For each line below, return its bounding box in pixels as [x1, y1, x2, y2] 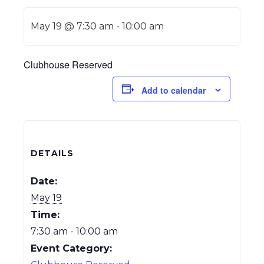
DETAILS [30, 147, 74, 159]
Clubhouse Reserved [24, 58, 113, 72]
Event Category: [30, 242, 112, 254]
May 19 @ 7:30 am [31, 21, 114, 32]
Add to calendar [141, 84, 206, 96]
